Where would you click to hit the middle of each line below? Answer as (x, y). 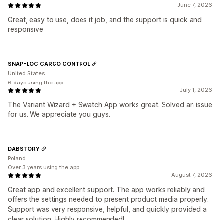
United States (26, 73)
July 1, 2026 (196, 90)
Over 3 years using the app (43, 168)
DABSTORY (24, 149)
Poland (17, 158)
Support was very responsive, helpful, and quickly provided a (107, 209)
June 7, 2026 (195, 5)
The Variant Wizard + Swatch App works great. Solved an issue (110, 105)
